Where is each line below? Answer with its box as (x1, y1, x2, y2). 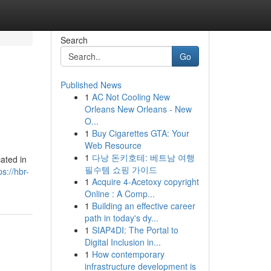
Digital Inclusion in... (84, 236, 161, 248)
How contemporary (91, 248, 165, 260)
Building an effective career (91, 200, 195, 212)
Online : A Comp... (84, 188, 155, 200)
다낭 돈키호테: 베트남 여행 (91, 151, 195, 163)
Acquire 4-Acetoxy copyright (91, 175, 199, 188)
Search (60, 34, 88, 46)
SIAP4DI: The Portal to (91, 224, 178, 236)
